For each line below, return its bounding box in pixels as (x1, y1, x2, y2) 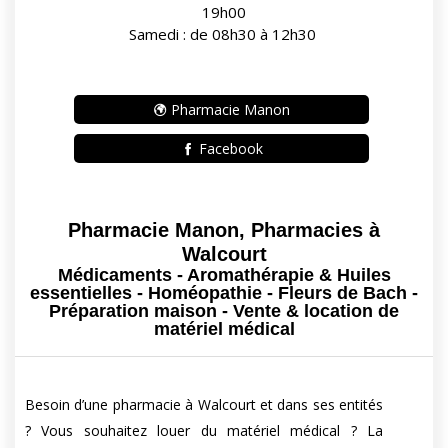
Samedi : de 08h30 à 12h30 (128, 24, 320, 45)
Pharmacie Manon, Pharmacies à (68, 219, 380, 242)
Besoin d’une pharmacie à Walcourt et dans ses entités (25, 395, 384, 415)
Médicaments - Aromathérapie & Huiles (57, 265, 391, 286)
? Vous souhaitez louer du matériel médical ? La (25, 421, 384, 441)
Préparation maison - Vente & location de (49, 301, 399, 322)
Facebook (194, 139, 263, 159)
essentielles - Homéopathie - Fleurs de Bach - (30, 283, 418, 304)
